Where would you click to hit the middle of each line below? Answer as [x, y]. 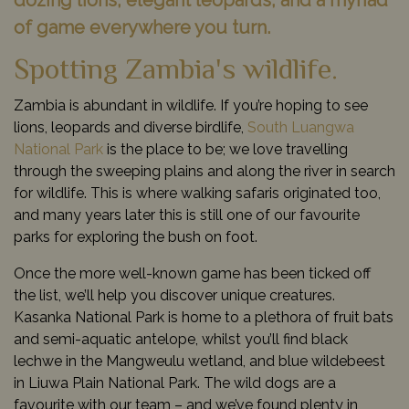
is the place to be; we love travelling [225, 150]
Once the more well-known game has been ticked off [192, 274]
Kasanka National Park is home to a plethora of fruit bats [204, 318]
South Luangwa [301, 128]
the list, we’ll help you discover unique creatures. [174, 296]
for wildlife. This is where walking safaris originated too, [197, 194]
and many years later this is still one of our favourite [187, 215]
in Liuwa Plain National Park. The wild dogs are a [175, 383]
